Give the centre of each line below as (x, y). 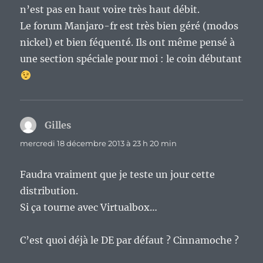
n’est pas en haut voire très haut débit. (110, 9)
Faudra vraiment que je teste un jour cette (118, 174)
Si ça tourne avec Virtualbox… (89, 207)
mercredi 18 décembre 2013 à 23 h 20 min (99, 143)
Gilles (58, 125)
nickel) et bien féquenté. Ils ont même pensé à (128, 42)
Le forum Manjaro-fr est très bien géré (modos (129, 26)
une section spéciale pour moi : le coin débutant (131, 58)
